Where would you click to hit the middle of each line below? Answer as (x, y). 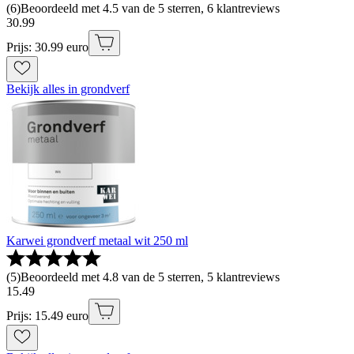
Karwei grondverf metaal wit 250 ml (97, 240)
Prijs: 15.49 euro (47, 315)
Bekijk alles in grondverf (68, 88)
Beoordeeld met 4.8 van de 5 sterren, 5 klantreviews (150, 277)
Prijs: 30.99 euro (47, 47)
